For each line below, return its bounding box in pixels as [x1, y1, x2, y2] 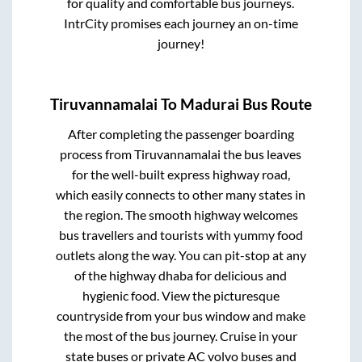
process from [60, 146, 135, 162]
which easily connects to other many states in [56, 187, 306, 203]
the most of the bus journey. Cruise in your [64, 328, 298, 344]
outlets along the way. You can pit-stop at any [55, 247, 306, 263]
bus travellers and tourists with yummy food [58, 227, 303, 243]
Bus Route [239, 95, 312, 114]
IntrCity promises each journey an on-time [63, 15, 298, 31]
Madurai [180, 95, 239, 114]
